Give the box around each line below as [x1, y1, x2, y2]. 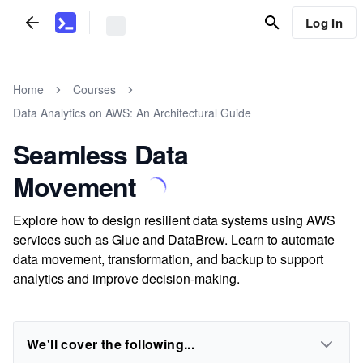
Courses [73, 81, 116, 97]
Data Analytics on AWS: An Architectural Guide [13, 105, 251, 121]
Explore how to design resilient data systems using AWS [13, 211, 335, 229]
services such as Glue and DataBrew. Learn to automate [13, 230, 335, 249]
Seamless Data [13, 135, 189, 173]
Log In [305, 13, 343, 32]
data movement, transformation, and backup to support [13, 250, 323, 268]
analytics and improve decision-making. [13, 269, 240, 288]
